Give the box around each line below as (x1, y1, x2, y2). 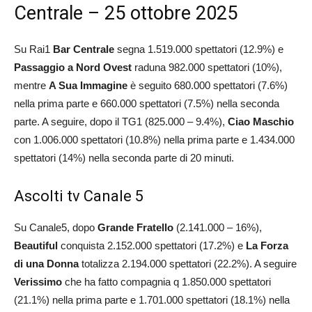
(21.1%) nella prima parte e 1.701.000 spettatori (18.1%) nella (14, 293, 290, 306)
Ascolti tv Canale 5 (14, 187, 143, 205)
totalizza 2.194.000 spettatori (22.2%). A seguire (81, 257, 297, 270)
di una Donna (14, 257, 81, 270)
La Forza (246, 239, 288, 251)
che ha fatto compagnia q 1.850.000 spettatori (62, 275, 271, 288)
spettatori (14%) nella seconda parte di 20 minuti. (14, 151, 234, 164)
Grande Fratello (97, 221, 176, 233)
